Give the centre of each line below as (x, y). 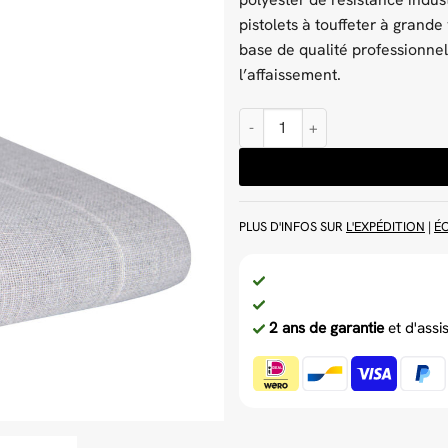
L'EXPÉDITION (385, 227)
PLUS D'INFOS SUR (292, 227)
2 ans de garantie (326, 327)
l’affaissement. (290, 75)
